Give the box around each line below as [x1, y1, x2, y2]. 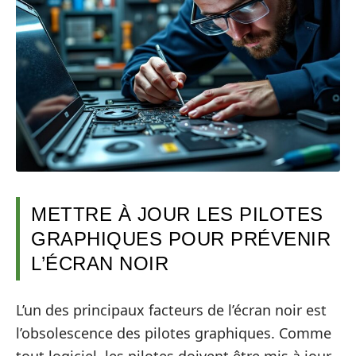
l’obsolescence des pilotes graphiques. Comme [16, 323, 331, 342]
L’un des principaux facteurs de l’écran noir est [16, 300, 327, 319]
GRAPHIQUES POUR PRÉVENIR [31, 228, 331, 250]
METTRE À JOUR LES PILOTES [31, 203, 323, 226]
